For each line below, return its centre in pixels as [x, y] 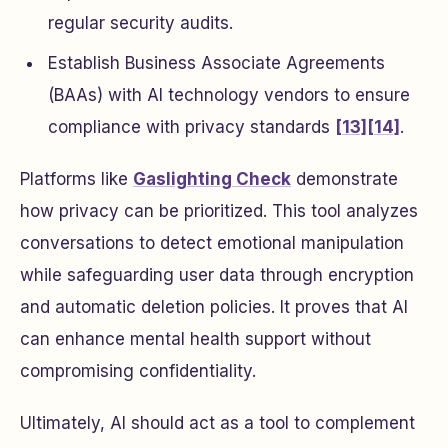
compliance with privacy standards [191, 127]
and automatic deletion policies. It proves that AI [214, 307]
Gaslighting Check [212, 179]
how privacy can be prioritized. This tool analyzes [219, 211]
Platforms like [76, 179]
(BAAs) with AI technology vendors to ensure [229, 95]
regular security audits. [140, 23]
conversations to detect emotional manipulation [212, 243]
